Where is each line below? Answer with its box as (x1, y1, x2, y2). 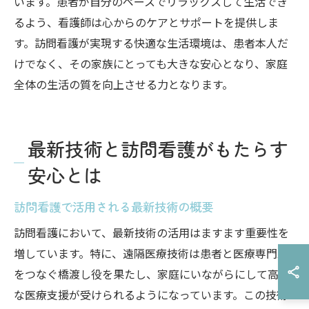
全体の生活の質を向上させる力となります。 (14, 76, 233, 92)
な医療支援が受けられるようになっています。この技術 (14, 286, 288, 303)
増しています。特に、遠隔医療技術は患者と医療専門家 (14, 245, 288, 261)
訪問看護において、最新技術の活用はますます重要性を (14, 224, 289, 241)
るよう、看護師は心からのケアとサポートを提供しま (14, 14, 279, 30)
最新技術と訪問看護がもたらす (28, 135, 288, 162)
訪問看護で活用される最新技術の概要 (14, 198, 213, 215)
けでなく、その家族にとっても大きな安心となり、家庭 (14, 55, 288, 72)
